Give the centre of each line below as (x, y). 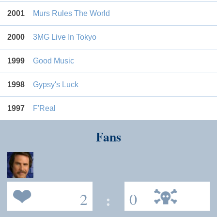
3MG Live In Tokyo (65, 37)
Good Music (54, 61)
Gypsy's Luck (56, 85)
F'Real (44, 108)
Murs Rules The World (71, 14)
